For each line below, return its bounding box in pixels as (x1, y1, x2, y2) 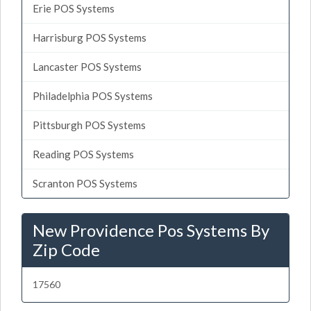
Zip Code (33, 239, 100, 260)
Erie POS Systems (33, 1, 115, 15)
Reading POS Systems (33, 147, 134, 160)
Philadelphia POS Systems (33, 89, 153, 102)
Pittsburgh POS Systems (33, 118, 146, 131)
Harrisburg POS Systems (33, 31, 146, 44)
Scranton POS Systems (33, 176, 137, 190)
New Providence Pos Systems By (33, 219, 269, 240)
